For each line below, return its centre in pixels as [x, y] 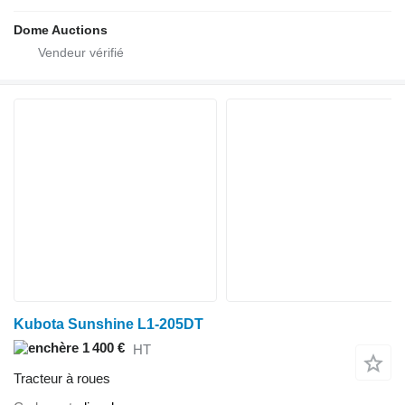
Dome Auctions [61, 30]
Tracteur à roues [62, 379]
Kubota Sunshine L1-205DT [108, 325]
